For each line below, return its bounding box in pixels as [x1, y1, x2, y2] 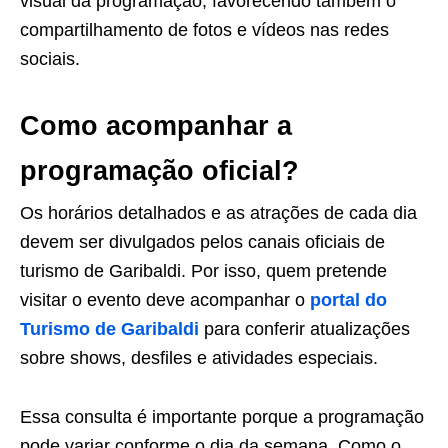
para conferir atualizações [199, 319, 410, 340]
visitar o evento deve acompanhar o [20, 290, 310, 311]
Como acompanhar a [20, 111, 292, 142]
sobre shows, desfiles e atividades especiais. [20, 348, 378, 369]
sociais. [20, 49, 80, 70]
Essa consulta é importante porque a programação [20, 407, 424, 428]
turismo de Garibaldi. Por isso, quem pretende [20, 261, 387, 282]
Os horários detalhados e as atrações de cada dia [20, 203, 417, 224]
